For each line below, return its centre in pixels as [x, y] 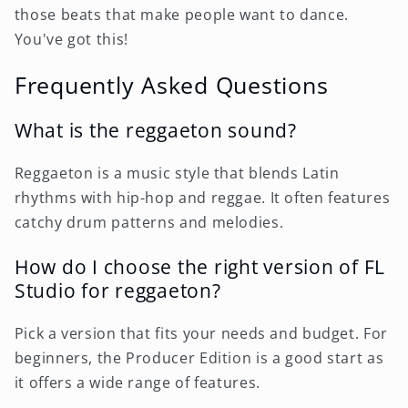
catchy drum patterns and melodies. [149, 223]
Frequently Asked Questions [171, 84]
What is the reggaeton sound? [155, 130]
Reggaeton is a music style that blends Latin [177, 173]
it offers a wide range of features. [137, 382]
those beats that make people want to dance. [181, 15]
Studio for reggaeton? [117, 290]
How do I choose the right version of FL [199, 266]
